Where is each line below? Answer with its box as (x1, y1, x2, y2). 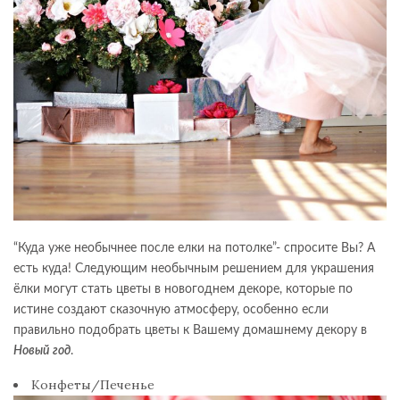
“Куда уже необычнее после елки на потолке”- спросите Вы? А (13, 241, 375, 254)
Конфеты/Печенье (31, 376, 154, 393)
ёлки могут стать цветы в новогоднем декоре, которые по (13, 282, 353, 296)
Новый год (13, 344, 71, 357)
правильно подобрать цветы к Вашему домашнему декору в (13, 323, 367, 337)
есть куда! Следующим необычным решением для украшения (13, 262, 374, 275)
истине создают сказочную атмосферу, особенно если (13, 303, 329, 316)
